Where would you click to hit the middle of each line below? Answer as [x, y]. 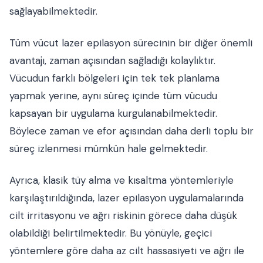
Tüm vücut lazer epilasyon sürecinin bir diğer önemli [131, 43]
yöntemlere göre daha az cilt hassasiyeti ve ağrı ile [127, 251]
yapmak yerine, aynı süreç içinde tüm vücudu [113, 96]
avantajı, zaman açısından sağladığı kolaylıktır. [112, 61]
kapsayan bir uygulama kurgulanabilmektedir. [113, 114]
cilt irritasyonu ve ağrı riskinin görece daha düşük [123, 216]
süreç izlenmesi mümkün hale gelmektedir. [109, 149]
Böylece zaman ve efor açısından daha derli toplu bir [131, 131]
